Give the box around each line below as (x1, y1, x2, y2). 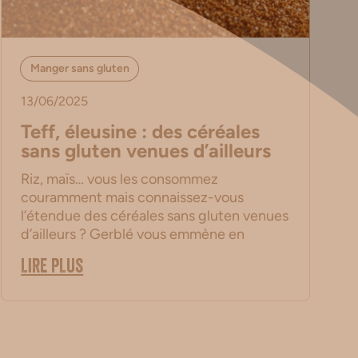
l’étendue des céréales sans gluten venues (21, 207, 289, 225)
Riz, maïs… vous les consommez (21, 170, 219, 189)
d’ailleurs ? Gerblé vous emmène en (21, 225, 245, 244)
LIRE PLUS (21, 259, 84, 279)
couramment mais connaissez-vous (21, 189, 245, 207)
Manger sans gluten (30, 62, 129, 76)
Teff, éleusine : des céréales (21, 120, 261, 144)
